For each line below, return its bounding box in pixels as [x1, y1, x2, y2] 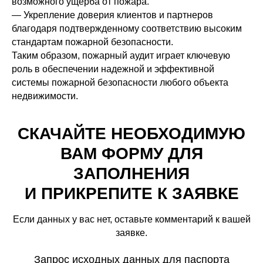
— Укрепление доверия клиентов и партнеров [12, 10, 213, 20]
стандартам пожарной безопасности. [12, 37, 173, 47]
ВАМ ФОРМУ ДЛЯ [60, 144, 203, 163]
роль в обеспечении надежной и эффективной [12, 64, 214, 74]
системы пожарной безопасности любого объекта [12, 77, 228, 87]
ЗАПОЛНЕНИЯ [73, 164, 190, 183]
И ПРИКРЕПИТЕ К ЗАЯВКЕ [24, 184, 239, 203]
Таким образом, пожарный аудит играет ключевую [12, 50, 230, 60]
